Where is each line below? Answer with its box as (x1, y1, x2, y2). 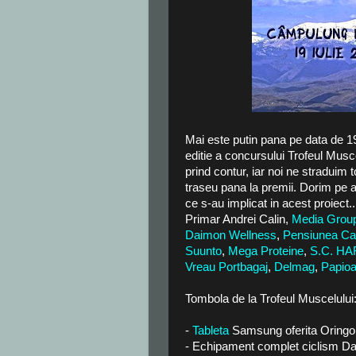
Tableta (192, 323, 229, 337)
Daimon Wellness (185, 228, 277, 242)
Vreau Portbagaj (185, 260, 268, 273)
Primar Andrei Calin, (185, 212, 292, 226)
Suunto (185, 244, 222, 257)
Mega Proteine (228, 244, 304, 257)
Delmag (274, 260, 315, 273)
